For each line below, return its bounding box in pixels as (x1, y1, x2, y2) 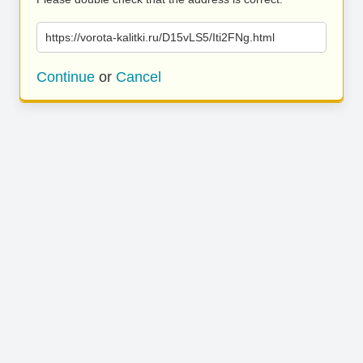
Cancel (116, 69, 161, 85)
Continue (36, 69, 95, 85)
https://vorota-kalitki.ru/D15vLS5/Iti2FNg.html (45, 31, 275, 44)
